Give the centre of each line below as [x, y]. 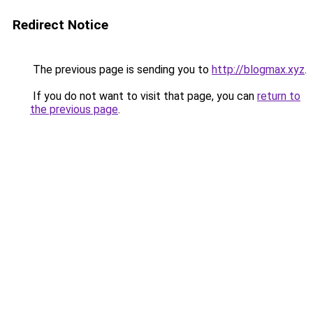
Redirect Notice [60, 25]
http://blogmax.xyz [258, 70]
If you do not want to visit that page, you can [144, 96]
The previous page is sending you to [121, 70]
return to [279, 96]
